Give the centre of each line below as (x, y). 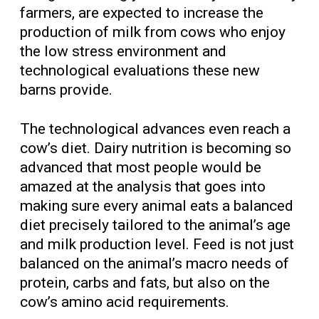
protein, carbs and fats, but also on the (145, 283)
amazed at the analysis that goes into (143, 187)
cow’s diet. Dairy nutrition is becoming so (156, 148)
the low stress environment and (123, 52)
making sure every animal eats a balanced (157, 206)
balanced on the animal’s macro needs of (155, 264)
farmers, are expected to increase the (142, 13)
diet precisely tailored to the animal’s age (155, 225)
